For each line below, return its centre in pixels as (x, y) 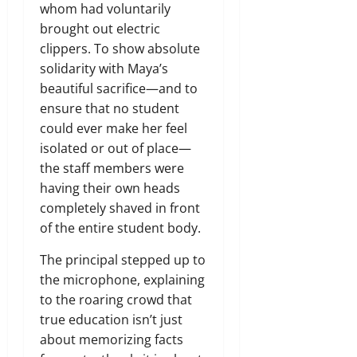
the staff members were (112, 168)
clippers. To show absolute (120, 48)
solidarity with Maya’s (104, 68)
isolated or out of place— (116, 148)
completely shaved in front (120, 208)
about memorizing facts (112, 339)
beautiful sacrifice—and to (119, 88)
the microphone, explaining (122, 279)
